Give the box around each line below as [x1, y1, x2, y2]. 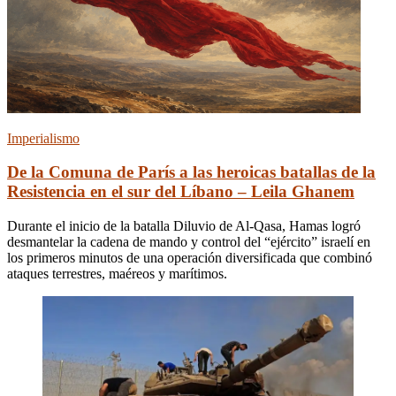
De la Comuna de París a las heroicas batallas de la [7, 163, 376, 182]
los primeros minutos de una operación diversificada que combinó [7, 250, 372, 266]
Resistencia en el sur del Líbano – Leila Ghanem [7, 182, 354, 202]
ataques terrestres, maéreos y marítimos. [7, 266, 227, 282]
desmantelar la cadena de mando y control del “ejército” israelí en [7, 234, 370, 250]
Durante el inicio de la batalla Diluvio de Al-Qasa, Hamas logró [7, 218, 361, 234]
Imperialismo [7, 130, 80, 146]
